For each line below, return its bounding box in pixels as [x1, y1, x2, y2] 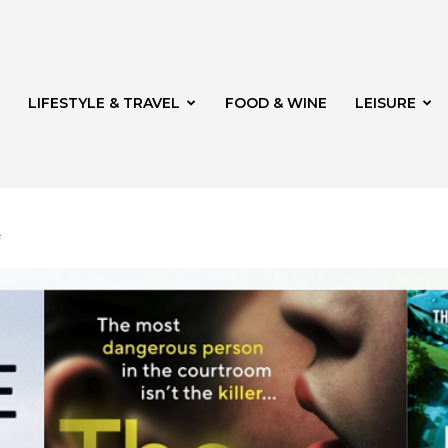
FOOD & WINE [225, 94, 327, 112]
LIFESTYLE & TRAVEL [28, 94, 180, 112]
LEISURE [355, 94, 416, 112]
